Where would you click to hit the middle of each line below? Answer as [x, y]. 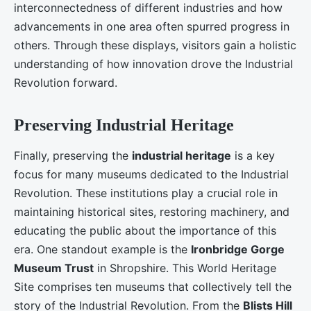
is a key [253, 156]
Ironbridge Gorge [238, 250]
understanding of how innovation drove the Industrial [153, 64]
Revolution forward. [66, 83]
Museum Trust [54, 268]
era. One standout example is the [102, 250]
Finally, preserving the [73, 156]
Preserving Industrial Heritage [124, 125]
